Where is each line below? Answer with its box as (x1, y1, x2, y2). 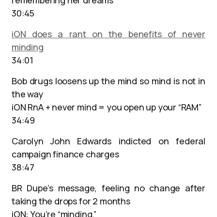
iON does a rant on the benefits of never (12, 28, 205, 40)
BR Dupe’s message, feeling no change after (12, 182, 205, 194)
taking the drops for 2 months (12, 195, 130, 207)
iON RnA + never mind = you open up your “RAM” (12, 101, 201, 113)
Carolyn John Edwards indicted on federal (12, 135, 205, 147)
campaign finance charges (12, 148, 119, 160)
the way (12, 88, 43, 100)
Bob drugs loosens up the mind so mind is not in (12, 75, 205, 87)
